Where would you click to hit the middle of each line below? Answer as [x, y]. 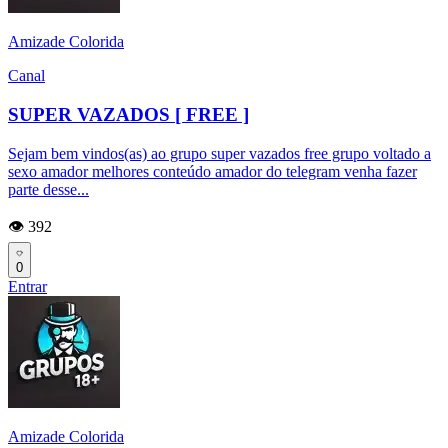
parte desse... [48, 189]
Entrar [27, 286]
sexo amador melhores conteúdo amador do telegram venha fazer [212, 171]
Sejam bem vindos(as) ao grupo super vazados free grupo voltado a [219, 153]
